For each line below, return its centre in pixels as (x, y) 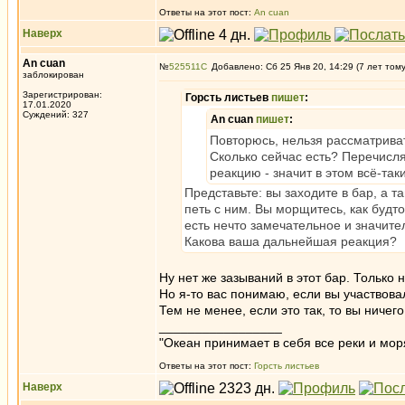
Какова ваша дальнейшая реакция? (291, 241)
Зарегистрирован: (62, 94)
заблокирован (53, 75)
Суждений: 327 (56, 114)
